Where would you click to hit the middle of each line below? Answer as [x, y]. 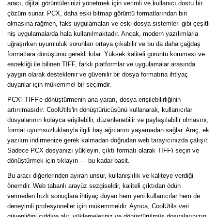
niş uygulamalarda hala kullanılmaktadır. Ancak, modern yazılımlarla [103, 34]
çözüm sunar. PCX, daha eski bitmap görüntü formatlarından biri [97, 14]
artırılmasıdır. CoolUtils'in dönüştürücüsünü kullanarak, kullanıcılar [100, 110]
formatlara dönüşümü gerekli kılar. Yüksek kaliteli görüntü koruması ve [106, 54]
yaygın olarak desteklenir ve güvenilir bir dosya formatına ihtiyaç [98, 75]
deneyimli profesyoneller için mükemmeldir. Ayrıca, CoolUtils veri [98, 206]
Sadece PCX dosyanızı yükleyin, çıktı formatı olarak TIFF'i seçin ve [103, 151]
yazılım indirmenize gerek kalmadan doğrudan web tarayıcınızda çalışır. [108, 140]
